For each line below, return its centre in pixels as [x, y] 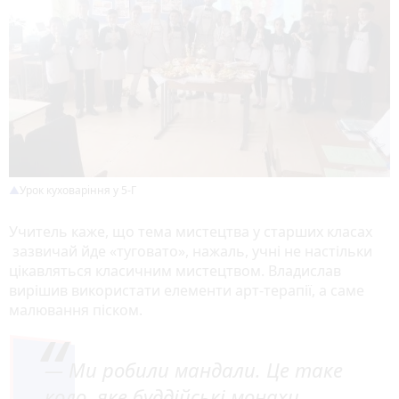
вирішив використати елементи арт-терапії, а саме [187, 291]
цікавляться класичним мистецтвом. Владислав [175, 271]
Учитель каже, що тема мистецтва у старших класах [191, 232]
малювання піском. [76, 310]
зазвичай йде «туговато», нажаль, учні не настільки [191, 252]
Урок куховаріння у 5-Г [78, 191]
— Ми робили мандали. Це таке [194, 370]
